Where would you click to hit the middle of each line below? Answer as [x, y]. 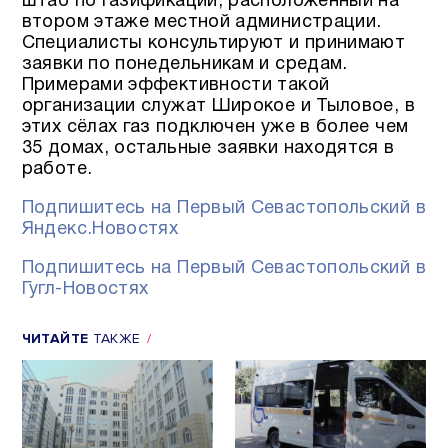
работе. [57, 169]
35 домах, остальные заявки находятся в [208, 148]
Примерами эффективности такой [175, 85]
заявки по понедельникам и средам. [184, 64]
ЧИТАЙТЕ [55, 339]
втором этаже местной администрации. [201, 22]
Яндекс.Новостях [100, 229]
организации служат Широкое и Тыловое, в [218, 106]
